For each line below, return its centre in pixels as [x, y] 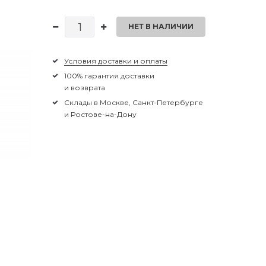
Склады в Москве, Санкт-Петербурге [134, 102]
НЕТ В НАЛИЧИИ [161, 26]
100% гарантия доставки [110, 75]
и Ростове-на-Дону [101, 114]
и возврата [85, 87]
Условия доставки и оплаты [116, 61]
